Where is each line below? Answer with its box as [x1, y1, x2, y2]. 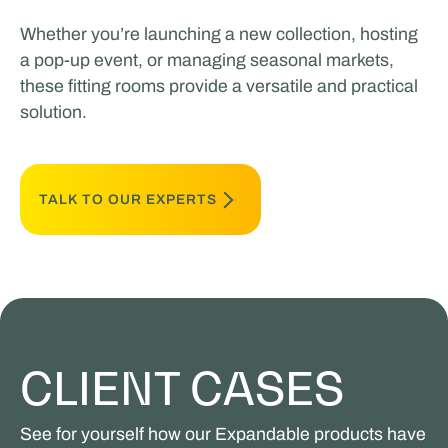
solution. [19, 101, 87, 122]
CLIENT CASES [19, 360, 344, 415]
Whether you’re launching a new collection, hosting [19, 23, 418, 44]
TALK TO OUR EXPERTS [39, 191, 218, 207]
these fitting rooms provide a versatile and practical [19, 75, 418, 96]
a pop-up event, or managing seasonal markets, [19, 49, 394, 70]
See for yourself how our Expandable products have [19, 423, 426, 444]
